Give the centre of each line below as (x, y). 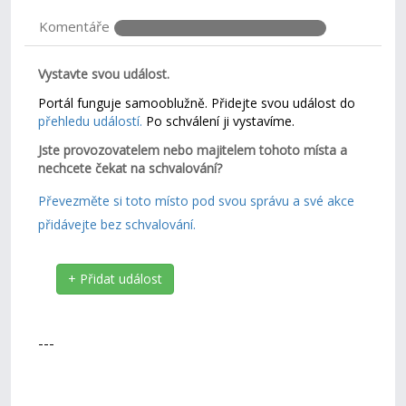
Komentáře (75, 26)
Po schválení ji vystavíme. (219, 121)
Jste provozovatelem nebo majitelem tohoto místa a (193, 150)
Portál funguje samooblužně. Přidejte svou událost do (197, 103)
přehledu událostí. (91, 121)
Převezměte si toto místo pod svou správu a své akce (197, 201)
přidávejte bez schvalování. (117, 224)
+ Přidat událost (116, 279)
